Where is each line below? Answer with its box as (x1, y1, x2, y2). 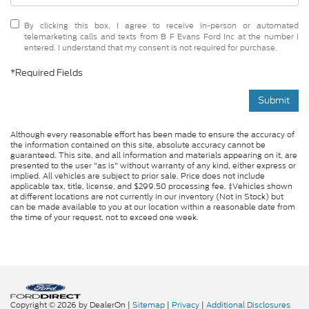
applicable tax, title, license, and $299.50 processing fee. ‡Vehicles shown (10, 181, 292, 192)
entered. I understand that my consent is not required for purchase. (24, 42, 277, 54)
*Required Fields (10, 66, 83, 80)
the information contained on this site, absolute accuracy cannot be (10, 139, 266, 151)
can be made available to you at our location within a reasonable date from (10, 201, 295, 213)
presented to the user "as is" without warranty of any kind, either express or (10, 160, 296, 172)
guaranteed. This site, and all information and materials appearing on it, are (10, 150, 297, 161)
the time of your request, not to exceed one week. (10, 212, 199, 223)
